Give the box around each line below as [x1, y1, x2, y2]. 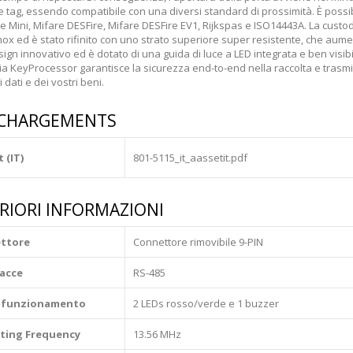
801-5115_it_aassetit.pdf [132, 150, 247, 165]
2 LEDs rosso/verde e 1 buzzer [132, 296, 279, 311]
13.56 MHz [132, 327, 181, 342]
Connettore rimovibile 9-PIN [132, 235, 263, 250]
